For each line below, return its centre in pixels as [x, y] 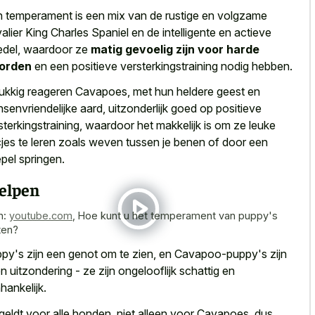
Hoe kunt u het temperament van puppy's [178, 215]
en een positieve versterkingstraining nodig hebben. [162, 66]
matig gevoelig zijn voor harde [175, 49]
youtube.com [41, 215]
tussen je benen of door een [195, 142]
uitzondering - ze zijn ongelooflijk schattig [115, 271]
